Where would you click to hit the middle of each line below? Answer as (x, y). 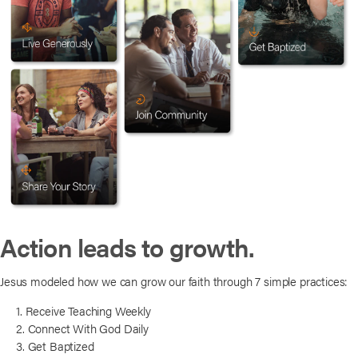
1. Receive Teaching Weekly (84, 310)
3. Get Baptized (55, 345)
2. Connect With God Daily (82, 328)
